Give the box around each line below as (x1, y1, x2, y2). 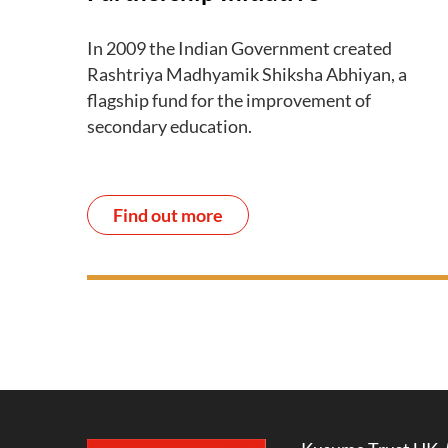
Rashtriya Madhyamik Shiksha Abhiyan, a (87, 62, 407, 85)
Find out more (113, 203, 223, 226)
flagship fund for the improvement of (87, 88, 371, 111)
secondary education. (87, 114, 252, 137)
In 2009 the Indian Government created (87, 36, 392, 59)
